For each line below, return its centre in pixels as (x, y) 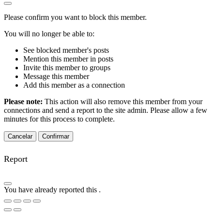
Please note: (24, 101)
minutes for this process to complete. (59, 119)
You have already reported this (51, 189)
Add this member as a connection (74, 85)
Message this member (56, 76)
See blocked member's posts (66, 50)
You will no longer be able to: (49, 33)
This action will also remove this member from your (124, 101)
